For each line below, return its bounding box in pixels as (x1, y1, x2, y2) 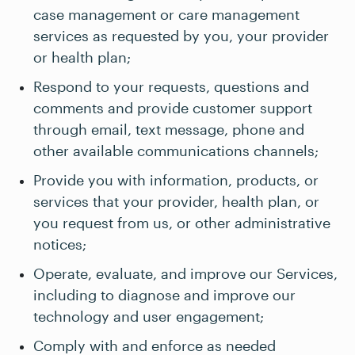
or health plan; (33, 48, 131, 66)
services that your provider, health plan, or (33, 193, 319, 210)
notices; (33, 235, 86, 253)
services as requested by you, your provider (33, 27, 329, 44)
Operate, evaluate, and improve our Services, (33, 265, 338, 282)
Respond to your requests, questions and (33, 78, 309, 95)
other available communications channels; (33, 142, 319, 159)
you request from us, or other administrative (33, 214, 330, 231)
